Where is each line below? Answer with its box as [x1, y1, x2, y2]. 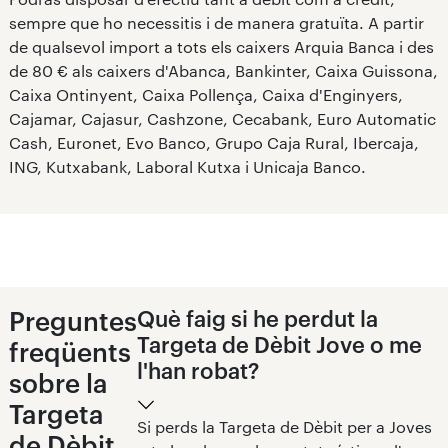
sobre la [8, 366, 108, 398]
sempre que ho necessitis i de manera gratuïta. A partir [8, 12, 424, 32]
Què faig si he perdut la [136, 304, 378, 331]
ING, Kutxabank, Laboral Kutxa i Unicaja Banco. [8, 156, 366, 176]
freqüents [8, 335, 131, 367]
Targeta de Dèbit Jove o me [136, 330, 422, 357]
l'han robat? [136, 356, 259, 383]
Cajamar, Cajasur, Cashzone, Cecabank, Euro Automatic [8, 108, 436, 128]
